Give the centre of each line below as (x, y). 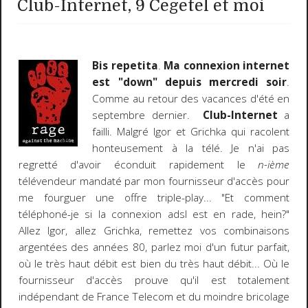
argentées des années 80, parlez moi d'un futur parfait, (154, 247)
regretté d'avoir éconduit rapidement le (138, 164)
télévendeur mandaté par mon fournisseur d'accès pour (154, 181)
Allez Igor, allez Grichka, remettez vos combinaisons (154, 230)
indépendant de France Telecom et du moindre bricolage (154, 296)
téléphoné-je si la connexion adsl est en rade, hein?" (154, 214)
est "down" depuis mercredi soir (190, 82)
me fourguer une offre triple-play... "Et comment (154, 197)
